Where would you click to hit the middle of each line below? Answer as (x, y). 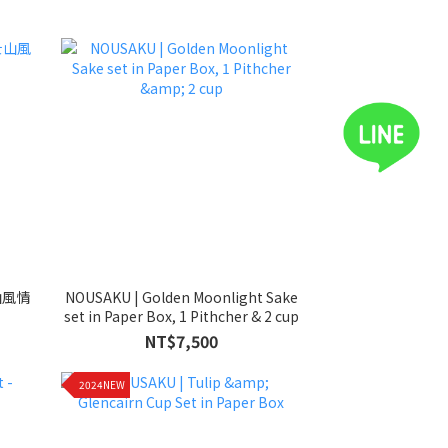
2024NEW (102, 385)
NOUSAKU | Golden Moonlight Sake (181, 296)
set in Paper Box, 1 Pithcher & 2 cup (181, 315)
